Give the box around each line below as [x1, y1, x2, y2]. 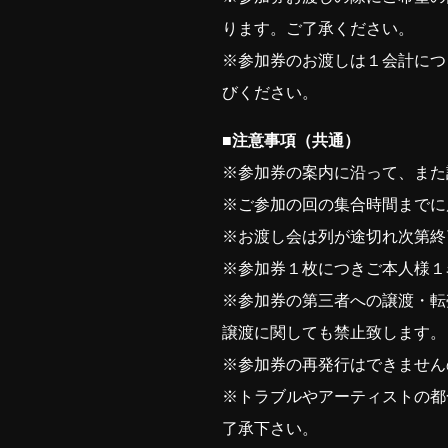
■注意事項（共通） [222, 132, 360, 149]
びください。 [222, 84, 318, 101]
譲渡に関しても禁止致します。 [222, 324, 446, 341]
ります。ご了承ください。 [222, 20, 414, 37]
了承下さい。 [222, 420, 318, 437]
